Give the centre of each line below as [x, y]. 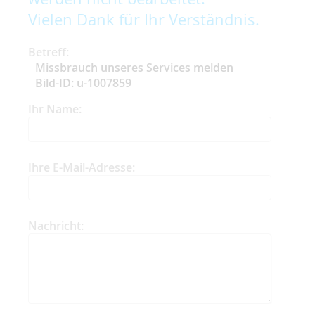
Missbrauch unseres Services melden [134, 67]
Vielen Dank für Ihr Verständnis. [144, 19]
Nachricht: [56, 225]
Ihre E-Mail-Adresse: [82, 167]
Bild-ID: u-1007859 [83, 83]
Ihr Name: [55, 109]
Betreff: [49, 52]
